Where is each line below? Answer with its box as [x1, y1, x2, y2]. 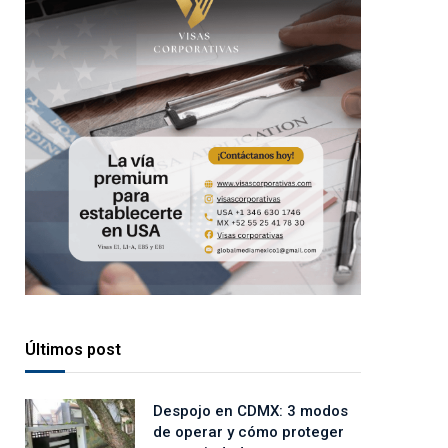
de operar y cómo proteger [153, 423, 344, 442]
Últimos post [25, 340, 121, 360]
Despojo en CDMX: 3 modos [153, 402, 348, 421]
